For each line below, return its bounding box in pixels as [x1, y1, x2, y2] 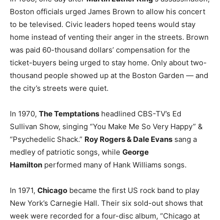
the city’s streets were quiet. [10, 83, 109, 93]
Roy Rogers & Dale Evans [84, 134, 172, 144]
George [122, 147, 149, 157]
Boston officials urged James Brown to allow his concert [10, 6, 205, 16]
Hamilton [10, 160, 42, 169]
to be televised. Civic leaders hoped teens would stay [10, 19, 195, 29]
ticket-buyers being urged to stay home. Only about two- [10, 57, 207, 67]
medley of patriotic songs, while [10, 147, 122, 157]
